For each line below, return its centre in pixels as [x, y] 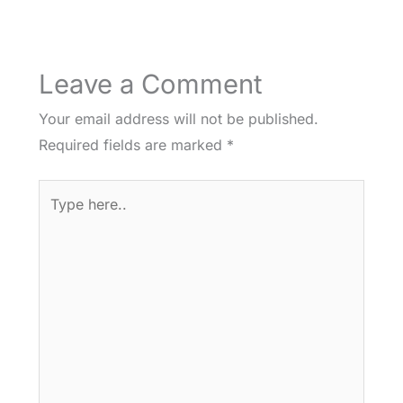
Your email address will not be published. [178, 119]
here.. [57, 218]
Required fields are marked [132, 145]
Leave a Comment [150, 85]
